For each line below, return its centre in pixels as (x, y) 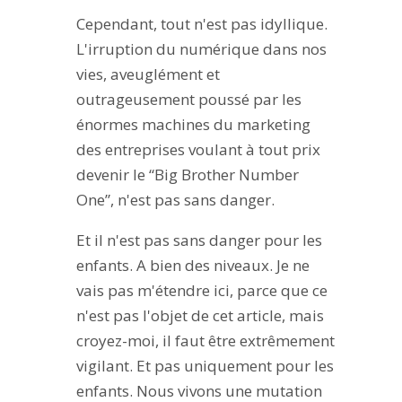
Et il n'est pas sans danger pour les (199, 240)
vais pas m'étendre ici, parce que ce (201, 291)
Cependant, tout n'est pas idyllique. (201, 24)
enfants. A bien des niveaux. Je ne (192, 266)
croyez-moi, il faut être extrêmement (205, 341)
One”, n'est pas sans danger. (175, 200)
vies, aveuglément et (148, 74)
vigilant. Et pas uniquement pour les (205, 366)
